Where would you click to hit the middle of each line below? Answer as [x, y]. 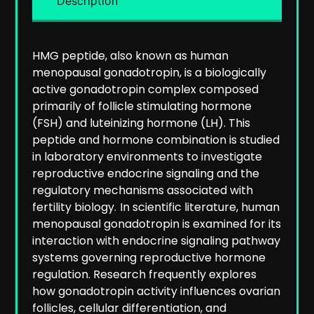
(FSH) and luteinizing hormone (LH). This [141, 123]
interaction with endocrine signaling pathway [156, 241]
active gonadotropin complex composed [145, 90]
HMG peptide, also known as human [130, 56]
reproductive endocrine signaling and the [145, 174]
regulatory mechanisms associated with [142, 191]
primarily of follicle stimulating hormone [142, 107]
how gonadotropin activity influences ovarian [156, 292]
